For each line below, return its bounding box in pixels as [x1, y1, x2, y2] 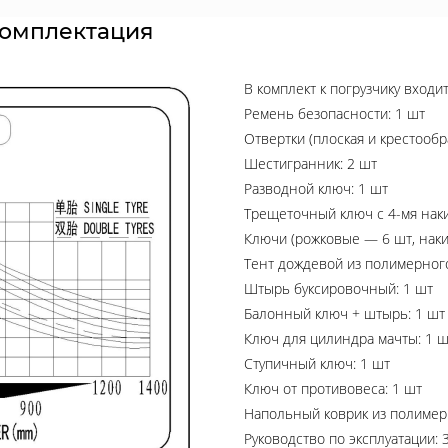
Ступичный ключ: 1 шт [244, 354, 390, 373]
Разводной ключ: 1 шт [244, 179, 388, 198]
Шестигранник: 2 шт [244, 154, 377, 173]
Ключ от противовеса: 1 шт [244, 379, 422, 398]
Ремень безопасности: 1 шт [244, 104, 425, 123]
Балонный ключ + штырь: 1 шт [244, 304, 445, 323]
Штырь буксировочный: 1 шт [244, 279, 433, 298]
